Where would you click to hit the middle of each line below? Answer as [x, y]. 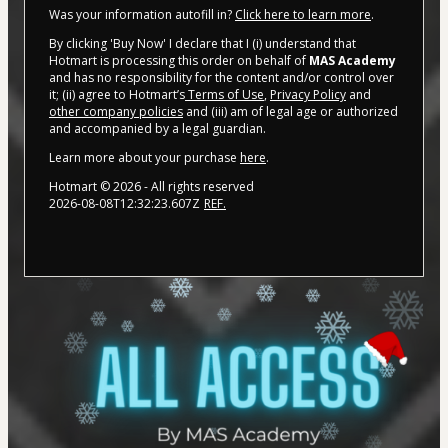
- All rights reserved [197, 187]
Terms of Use [224, 95]
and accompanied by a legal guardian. [157, 129]
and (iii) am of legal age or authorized [290, 112]
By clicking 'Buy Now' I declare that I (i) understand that [202, 44]
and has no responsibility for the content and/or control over [221, 78]
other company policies [116, 112]
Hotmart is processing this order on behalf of [179, 61]
